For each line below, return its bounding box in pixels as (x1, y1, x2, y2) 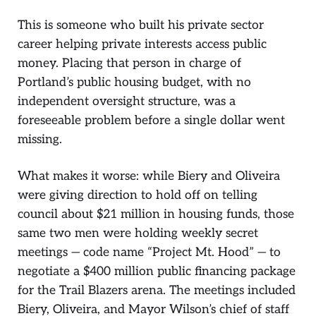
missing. (18, 131, 62, 147)
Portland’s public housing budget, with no (18, 74, 251, 90)
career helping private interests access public (18, 36, 267, 51)
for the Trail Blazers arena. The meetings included (18, 283, 296, 298)
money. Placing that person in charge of (18, 55, 241, 71)
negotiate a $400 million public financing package (18, 264, 296, 279)
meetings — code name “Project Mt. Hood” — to (18, 245, 281, 260)
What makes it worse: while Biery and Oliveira (18, 169, 280, 184)
